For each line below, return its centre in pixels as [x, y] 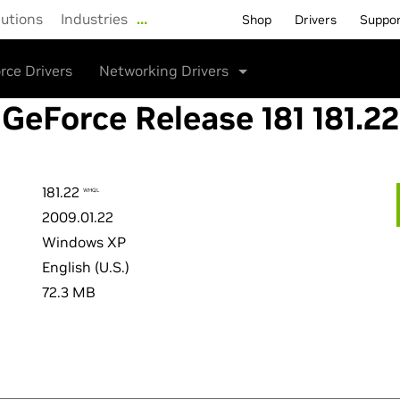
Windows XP [84, 242]
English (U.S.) [86, 267]
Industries [94, 19]
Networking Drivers [166, 71]
